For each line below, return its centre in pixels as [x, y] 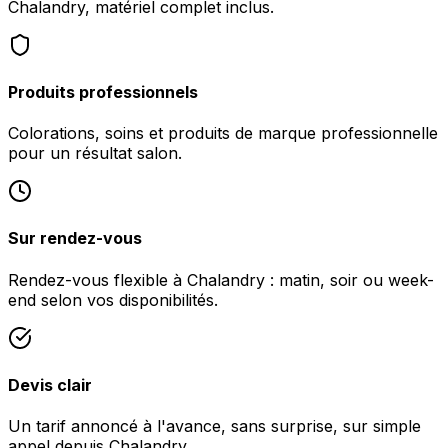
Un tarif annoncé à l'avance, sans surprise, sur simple [214, 426]
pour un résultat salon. [95, 153]
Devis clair [50, 384]
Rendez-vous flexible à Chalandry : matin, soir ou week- [221, 279]
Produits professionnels [103, 91]
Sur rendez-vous [75, 238]
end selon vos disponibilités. [113, 299]
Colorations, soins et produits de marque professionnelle [223, 133]
